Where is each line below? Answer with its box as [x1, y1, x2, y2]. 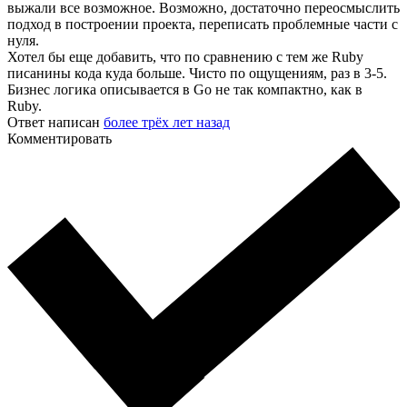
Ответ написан [7, 114, 104, 131]
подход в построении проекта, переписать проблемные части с [7, 16, 398, 33]
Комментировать [7, 131, 112, 147]
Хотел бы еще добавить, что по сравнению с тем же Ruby [7, 49, 363, 65]
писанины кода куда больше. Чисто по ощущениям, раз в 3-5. [7, 65, 387, 82]
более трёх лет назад [104, 114, 230, 131]
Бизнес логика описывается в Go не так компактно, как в [7, 82, 362, 98]
